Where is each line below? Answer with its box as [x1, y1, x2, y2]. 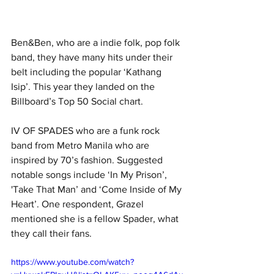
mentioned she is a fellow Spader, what [11, 213, 181, 224]
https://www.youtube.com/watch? [11, 257, 134, 267]
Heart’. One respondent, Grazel [11, 199, 146, 210]
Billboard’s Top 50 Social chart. [11, 96, 143, 107]
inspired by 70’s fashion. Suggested [11, 155, 165, 166]
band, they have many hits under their [11, 52, 175, 63]
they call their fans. [11, 228, 92, 239]
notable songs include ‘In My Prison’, [11, 169, 169, 180]
